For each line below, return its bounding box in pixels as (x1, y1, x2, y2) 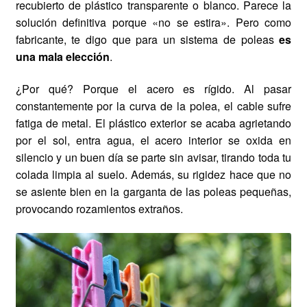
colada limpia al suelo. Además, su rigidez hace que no (15, 167, 292, 183)
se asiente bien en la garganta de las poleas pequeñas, (15, 184, 292, 200)
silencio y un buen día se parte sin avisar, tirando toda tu (15, 149, 292, 166)
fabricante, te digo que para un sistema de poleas (15, 31, 280, 47)
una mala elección (15, 48, 110, 64)
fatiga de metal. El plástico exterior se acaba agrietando (15, 115, 292, 132)
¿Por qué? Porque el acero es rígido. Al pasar (15, 81, 292, 97)
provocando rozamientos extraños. (15, 201, 183, 217)
